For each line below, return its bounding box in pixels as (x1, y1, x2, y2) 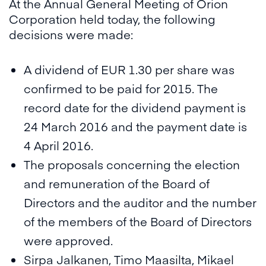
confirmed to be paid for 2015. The (24, 80, 218, 96)
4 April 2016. (24, 137, 93, 153)
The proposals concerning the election (24, 156, 240, 172)
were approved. (24, 232, 113, 248)
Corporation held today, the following (9, 11, 216, 27)
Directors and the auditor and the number (24, 194, 256, 210)
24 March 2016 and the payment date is (24, 118, 247, 134)
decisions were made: (9, 26, 133, 42)
